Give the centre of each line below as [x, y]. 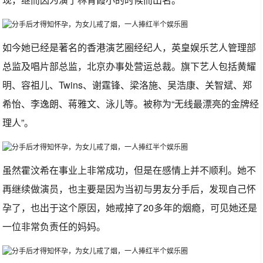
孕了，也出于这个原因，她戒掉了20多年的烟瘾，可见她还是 [130, 208]
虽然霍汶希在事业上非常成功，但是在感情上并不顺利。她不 [129, 170]
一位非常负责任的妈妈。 [54, 226]
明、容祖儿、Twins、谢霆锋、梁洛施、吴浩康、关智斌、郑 [127, 85]
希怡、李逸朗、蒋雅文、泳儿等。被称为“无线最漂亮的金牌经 [131, 104]
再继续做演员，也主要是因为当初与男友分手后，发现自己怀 [129, 189]
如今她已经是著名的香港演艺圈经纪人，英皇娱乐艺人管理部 [129, 47]
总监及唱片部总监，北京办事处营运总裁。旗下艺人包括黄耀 [129, 66]
